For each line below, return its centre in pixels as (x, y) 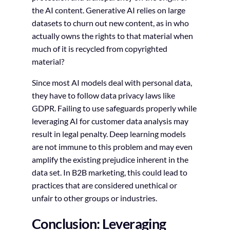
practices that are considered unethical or (104, 185)
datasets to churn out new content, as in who (110, 23)
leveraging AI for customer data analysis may (110, 121)
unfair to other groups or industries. (94, 198)
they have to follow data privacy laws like (103, 95)
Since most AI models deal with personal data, (112, 82)
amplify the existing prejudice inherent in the (110, 159)
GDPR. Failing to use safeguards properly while (114, 108)
